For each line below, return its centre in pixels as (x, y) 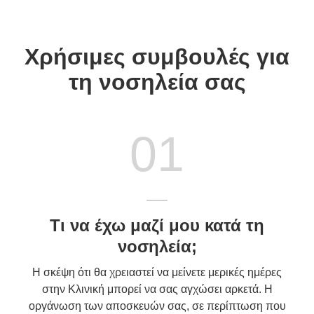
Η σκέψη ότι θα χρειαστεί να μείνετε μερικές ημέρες (157, 272)
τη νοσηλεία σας (157, 82)
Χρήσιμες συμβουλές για (157, 56)
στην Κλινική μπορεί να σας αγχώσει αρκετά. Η (157, 289)
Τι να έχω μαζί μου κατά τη (157, 225)
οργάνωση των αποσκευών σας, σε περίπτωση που (157, 306)
